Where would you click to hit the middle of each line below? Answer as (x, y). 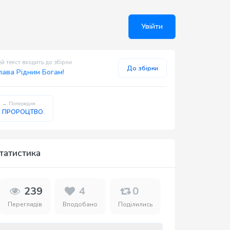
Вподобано (80, 204)
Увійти (152, 26)
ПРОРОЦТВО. (23, 112)
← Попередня (19, 103)
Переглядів (25, 204)
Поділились (136, 204)
